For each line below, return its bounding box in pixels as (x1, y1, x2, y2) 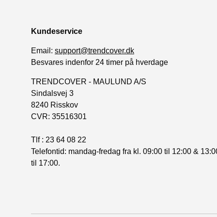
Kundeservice (31, 27, 82, 35)
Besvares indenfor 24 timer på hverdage (31, 58, 168, 66)
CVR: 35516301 (31, 112, 87, 121)
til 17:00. (31, 158, 60, 167)
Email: (31, 46, 55, 55)
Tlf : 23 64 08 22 (31, 135, 86, 144)
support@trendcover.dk (55, 46, 134, 55)
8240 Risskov (31, 100, 78, 109)
